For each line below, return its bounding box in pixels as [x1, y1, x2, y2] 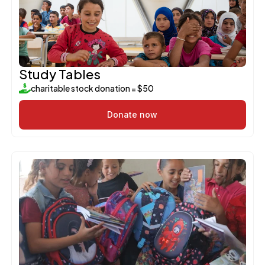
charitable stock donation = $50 [30, 82, 154, 93]
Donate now [107, 109, 158, 119]
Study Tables [18, 65, 101, 82]
